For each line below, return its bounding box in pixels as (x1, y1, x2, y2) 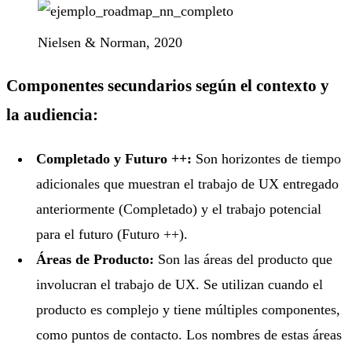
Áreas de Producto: (36, 251, 155, 267)
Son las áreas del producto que (154, 251, 333, 267)
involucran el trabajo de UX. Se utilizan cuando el (36, 276, 324, 292)
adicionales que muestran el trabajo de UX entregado (36, 175, 339, 192)
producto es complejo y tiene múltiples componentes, (36, 301, 341, 317)
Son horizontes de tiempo (192, 150, 342, 167)
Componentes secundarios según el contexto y (6, 75, 329, 95)
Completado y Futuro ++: (36, 150, 192, 167)
